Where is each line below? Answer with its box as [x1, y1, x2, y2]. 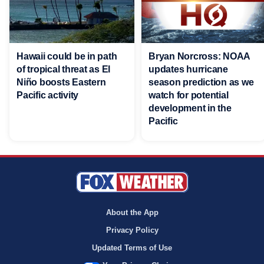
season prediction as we [148, 77, 254, 87]
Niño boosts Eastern [16, 77, 106, 87]
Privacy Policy [105, 226, 159, 235]
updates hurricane [148, 64, 228, 74]
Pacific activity [16, 90, 78, 100]
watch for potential [148, 90, 229, 100]
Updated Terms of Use [92, 243, 172, 252]
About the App [105, 208, 159, 217]
